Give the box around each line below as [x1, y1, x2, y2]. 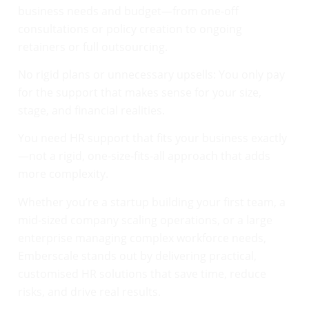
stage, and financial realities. [18, 102, 165, 118]
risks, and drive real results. [18, 283, 161, 299]
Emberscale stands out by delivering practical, [18, 248, 257, 263]
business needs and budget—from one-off [18, 3, 239, 19]
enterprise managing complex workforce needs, [18, 230, 266, 246]
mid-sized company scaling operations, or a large [18, 212, 272, 228]
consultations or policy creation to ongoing [18, 21, 242, 37]
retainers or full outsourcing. [18, 39, 168, 54]
